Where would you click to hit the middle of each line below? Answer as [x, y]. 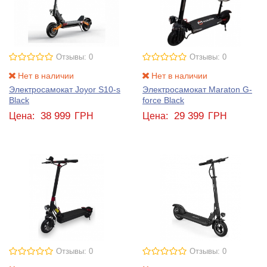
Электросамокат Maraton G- [197, 90]
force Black [163, 100]
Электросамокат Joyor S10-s [65, 90]
